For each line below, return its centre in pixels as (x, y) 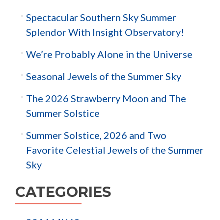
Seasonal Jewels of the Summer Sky (103, 76)
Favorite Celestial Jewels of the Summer (115, 150)
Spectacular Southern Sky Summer (101, 17)
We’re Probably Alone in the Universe (109, 54)
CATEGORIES (63, 192)
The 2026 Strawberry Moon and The (106, 98)
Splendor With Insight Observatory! (105, 32)
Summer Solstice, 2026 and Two (96, 135)
